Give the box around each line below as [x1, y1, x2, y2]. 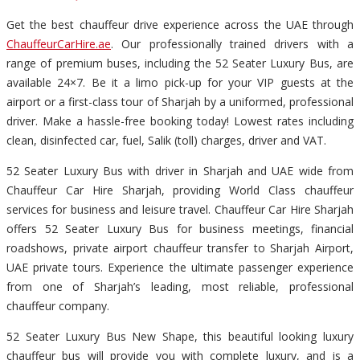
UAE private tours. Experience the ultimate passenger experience [6, 259, 354, 275]
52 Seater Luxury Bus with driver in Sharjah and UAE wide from [6, 162, 354, 178]
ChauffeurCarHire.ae [6, 35, 111, 51]
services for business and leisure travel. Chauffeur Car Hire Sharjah [6, 201, 354, 217]
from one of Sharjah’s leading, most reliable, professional [6, 278, 354, 294]
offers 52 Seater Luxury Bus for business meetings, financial [6, 220, 354, 236]
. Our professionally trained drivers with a [111, 35, 354, 51]
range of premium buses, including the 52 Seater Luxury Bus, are [6, 55, 354, 71]
